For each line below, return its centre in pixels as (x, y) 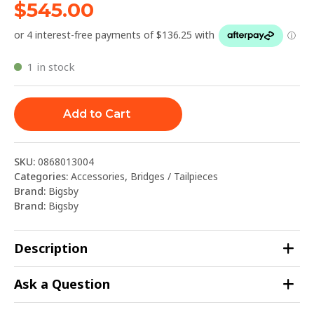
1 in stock (51, 67)
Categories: (42, 177)
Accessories (98, 177)
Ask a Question (62, 284)
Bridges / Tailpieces (174, 177)
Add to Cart (97, 114)
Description (51, 248)
